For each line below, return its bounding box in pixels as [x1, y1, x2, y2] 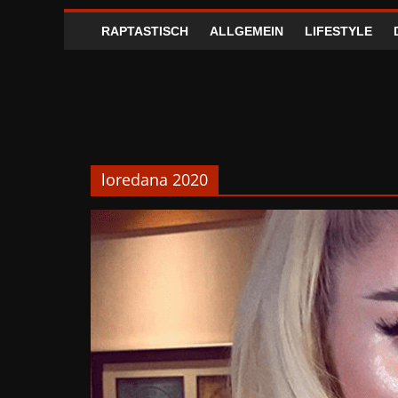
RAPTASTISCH [101, 24, 188, 38]
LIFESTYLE [305, 24, 372, 38]
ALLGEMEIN [210, 24, 283, 38]
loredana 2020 [101, 169, 208, 190]
